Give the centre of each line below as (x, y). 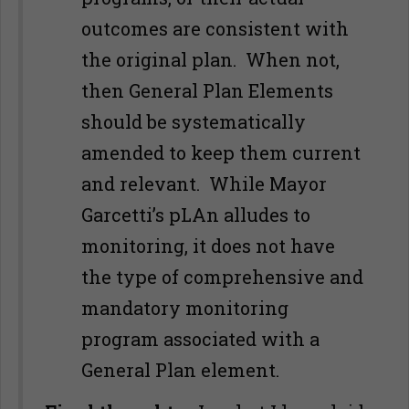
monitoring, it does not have (208, 246)
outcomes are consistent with (215, 28)
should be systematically (194, 121)
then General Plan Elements (207, 90)
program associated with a (200, 339)
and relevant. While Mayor (204, 184)
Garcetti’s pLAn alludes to (196, 215)
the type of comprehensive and (222, 277)
